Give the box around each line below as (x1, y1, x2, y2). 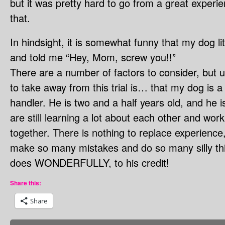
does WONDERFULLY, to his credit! (10, 155, 169, 170)
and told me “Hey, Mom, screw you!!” (10, 50, 176, 65)
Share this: (10, 178, 41, 188)
